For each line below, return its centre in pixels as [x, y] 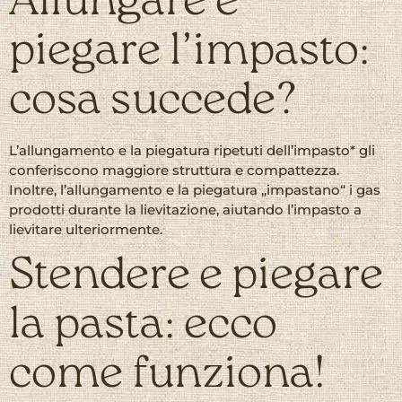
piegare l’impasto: [189, 52]
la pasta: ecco [143, 326]
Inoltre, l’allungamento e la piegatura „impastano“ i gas [195, 189]
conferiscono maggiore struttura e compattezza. [174, 170]
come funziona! [167, 375]
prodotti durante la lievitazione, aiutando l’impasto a [185, 209]
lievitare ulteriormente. [86, 229]
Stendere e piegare [196, 276]
